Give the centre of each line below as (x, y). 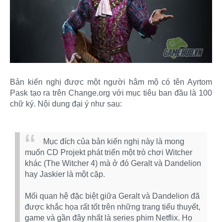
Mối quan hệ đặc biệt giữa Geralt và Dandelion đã (112, 196)
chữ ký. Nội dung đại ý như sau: (66, 104)
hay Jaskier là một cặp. (65, 174)
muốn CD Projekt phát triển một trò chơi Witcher (109, 153)
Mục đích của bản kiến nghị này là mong (114, 141)
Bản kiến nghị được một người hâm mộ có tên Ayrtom (111, 82)
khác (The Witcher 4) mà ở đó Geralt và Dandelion (113, 164)
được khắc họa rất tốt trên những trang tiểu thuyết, (112, 207)
